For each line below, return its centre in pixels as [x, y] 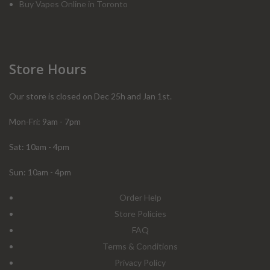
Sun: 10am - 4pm [40, 172]
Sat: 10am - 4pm [39, 147]
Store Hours [48, 69]
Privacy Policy [140, 262]
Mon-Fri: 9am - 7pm [45, 121]
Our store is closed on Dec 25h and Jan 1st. [90, 96]
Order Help [140, 197]
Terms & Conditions [140, 246]
